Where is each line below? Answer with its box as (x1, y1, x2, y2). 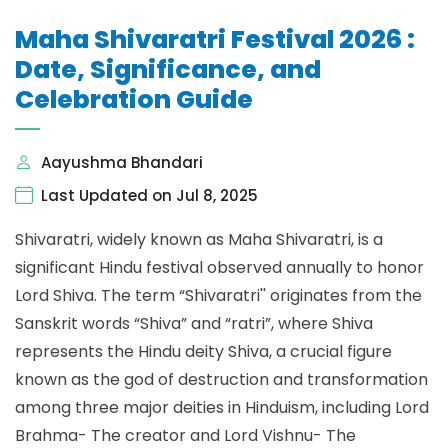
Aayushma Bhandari (41, 152, 203, 174)
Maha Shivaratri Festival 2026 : (15, 22, 415, 57)
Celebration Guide (15, 82, 253, 117)
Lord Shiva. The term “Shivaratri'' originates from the (15, 284, 422, 307)
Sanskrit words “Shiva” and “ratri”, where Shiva (15, 312, 373, 335)
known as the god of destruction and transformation (15, 368, 428, 391)
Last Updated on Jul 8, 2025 (41, 185, 258, 207)
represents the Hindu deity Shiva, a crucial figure (15, 340, 392, 363)
